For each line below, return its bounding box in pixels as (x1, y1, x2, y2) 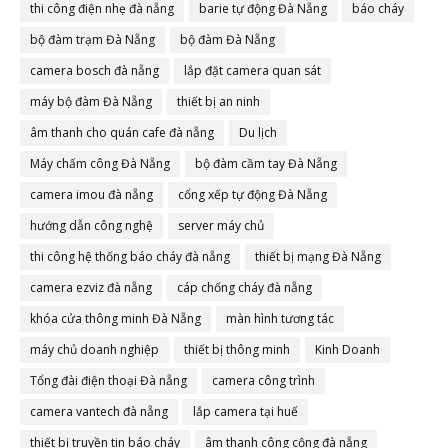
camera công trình (212, 372, 315, 389)
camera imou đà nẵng (30, 186, 153, 203)
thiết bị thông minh (184, 341, 290, 358)
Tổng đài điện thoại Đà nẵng (30, 372, 187, 389)
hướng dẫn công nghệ (30, 217, 153, 234)
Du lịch (239, 124, 277, 141)
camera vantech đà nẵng (30, 403, 168, 420)
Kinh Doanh (315, 341, 380, 358)
